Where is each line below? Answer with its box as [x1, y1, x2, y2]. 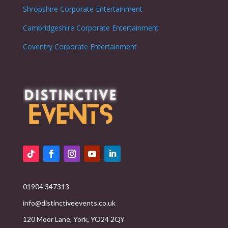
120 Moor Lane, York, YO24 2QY [22, 215, 125, 224]
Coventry [22, 42, 52, 52]
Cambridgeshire [22, 23, 74, 33]
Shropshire [22, 4, 58, 14]
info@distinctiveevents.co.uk [22, 198, 116, 208]
